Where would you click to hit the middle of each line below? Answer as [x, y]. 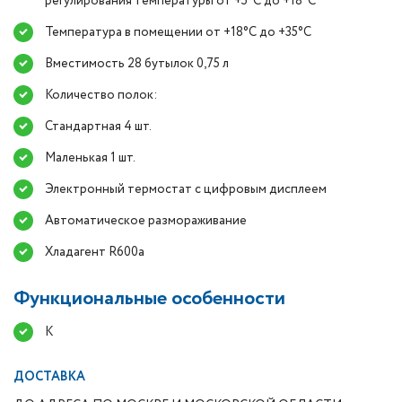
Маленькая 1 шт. [90, 158]
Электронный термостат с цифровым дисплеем [186, 189]
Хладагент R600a [95, 252]
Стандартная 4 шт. [98, 127]
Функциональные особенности [149, 299]
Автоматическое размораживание [146, 221]
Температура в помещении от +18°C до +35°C [178, 32]
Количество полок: [101, 95]
